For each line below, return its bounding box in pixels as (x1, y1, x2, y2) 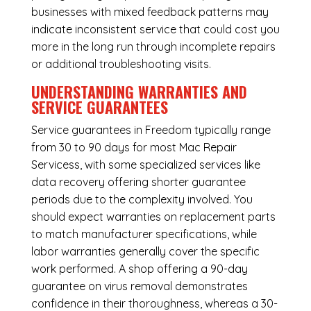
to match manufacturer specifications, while (31, 227, 257, 242)
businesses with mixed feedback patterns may (31, 5, 269, 19)
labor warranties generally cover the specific (31, 244, 260, 259)
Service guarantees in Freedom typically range (31, 123, 271, 137)
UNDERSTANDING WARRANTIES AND (31, 81, 247, 103)
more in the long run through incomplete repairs (31, 40, 276, 54)
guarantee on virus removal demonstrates (31, 279, 248, 294)
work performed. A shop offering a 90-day (31, 262, 248, 276)
